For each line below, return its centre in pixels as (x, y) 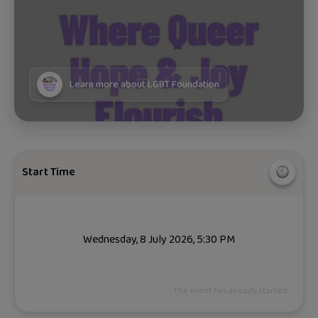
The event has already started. (231, 291)
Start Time (49, 172)
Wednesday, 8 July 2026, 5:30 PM (159, 240)
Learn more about (109, 84)
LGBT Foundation (184, 84)
